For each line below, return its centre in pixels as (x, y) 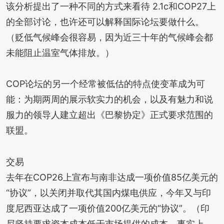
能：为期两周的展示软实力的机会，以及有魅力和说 (109, 99)
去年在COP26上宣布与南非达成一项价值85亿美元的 (112, 177)
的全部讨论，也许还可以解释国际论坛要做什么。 (105, 21)
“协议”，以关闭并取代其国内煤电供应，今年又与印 (108, 192)
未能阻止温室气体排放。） (60, 52)
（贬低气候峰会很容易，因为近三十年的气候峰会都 (109, 37)
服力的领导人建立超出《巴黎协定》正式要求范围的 (109, 115)
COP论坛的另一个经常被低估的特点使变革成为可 (105, 84)
